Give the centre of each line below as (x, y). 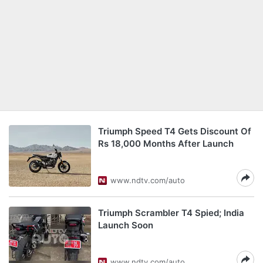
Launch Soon (126, 225)
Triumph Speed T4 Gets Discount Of (175, 131)
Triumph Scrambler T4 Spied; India (171, 213)
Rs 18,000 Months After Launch (166, 144)
